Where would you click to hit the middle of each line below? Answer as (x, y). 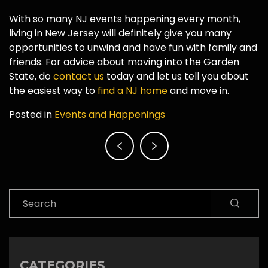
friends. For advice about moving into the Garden (124, 62)
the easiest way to (53, 91)
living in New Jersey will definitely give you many (120, 33)
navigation (63, 156)
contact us (79, 77)
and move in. (198, 91)
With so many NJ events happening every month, (125, 19)
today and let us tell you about (176, 77)
